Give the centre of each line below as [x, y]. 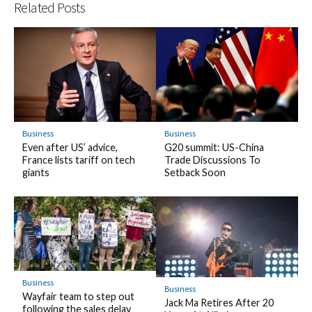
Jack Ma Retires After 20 [219, 303]
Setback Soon [195, 173]
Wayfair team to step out [78, 296]
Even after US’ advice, [70, 148]
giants [36, 173]
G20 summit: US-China [214, 148]
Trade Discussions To [212, 160]
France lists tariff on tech [78, 160]
